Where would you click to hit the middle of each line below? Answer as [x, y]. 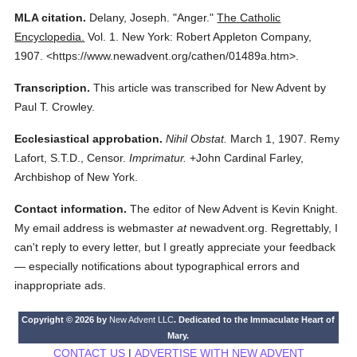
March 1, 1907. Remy [284, 139]
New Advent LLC [142, 320]
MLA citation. [51, 18]
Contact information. [71, 209]
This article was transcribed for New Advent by [210, 88]
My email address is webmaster [96, 228]
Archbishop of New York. [76, 177]
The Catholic [249, 18]
